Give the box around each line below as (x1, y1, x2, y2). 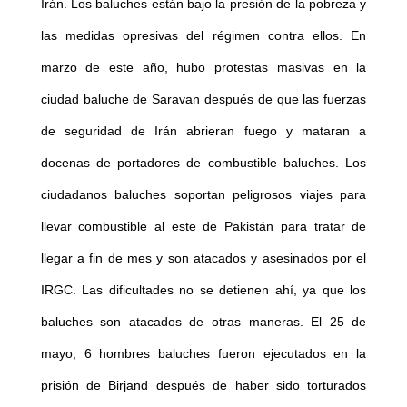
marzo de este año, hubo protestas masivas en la (40, 60, 367, 75)
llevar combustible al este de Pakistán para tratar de (40, 219, 367, 234)
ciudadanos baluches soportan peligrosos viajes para (40, 187, 367, 203)
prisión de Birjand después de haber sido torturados (40, 378, 367, 393)
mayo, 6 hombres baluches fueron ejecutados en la (40, 346, 367, 362)
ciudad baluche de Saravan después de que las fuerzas (40, 92, 367, 107)
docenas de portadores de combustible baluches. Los (40, 155, 367, 171)
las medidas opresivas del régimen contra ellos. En (40, 28, 367, 44)
